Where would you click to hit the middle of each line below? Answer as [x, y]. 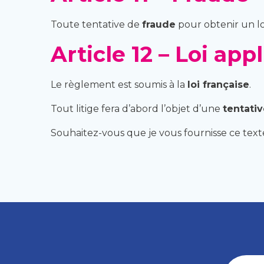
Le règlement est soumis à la [119, 85]
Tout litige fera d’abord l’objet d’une [137, 109]
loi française [218, 85]
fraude [159, 24]
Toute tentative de [96, 24]
